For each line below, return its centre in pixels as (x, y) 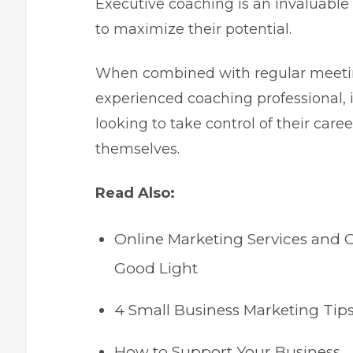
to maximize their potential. (193, 29)
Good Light (156, 268)
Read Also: (135, 193)
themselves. (137, 149)
